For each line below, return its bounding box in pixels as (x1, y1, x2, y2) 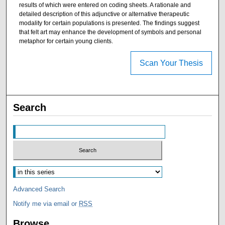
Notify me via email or (13, 199, 79, 207)
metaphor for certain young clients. (19, 37, 113, 45)
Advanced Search (13, 185, 65, 193)
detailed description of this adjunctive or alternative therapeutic (19, 10, 189, 18)
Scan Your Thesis (139, 59, 203, 68)
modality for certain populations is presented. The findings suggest (19, 19, 199, 27)
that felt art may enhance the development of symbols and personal (19, 28, 201, 36)
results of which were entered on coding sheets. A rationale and (19, 1, 191, 9)
